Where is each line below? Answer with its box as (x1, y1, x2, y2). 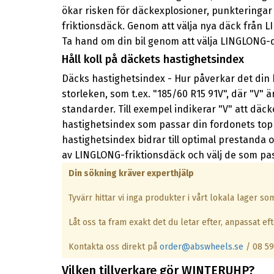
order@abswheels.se (159, 241, 243, 252)
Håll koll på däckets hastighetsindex (61, 53, 244, 67)
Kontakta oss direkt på (68, 241, 160, 252)
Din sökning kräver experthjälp (68, 168, 194, 179)
